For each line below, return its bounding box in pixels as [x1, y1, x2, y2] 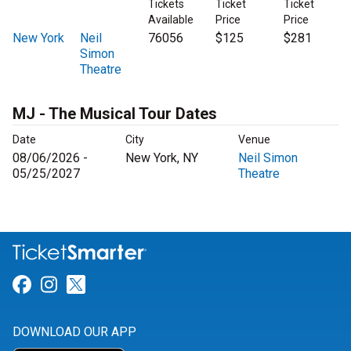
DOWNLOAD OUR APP [13, 324, 136, 340]
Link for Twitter [85, 273, 213, 296]
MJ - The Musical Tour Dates [13, 104, 217, 124]
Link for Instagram [56, 273, 213, 296]
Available [147, 13, 194, 27]
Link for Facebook [31, 273, 182, 296]
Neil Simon [238, 150, 298, 166]
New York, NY [125, 150, 198, 166]
